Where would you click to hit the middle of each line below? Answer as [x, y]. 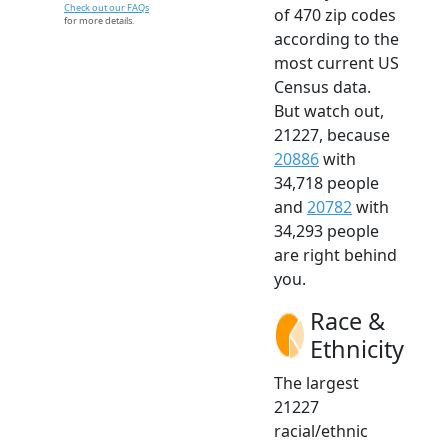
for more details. [99, 21]
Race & [347, 321]
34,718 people [326, 183]
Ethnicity [357, 349]
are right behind [335, 255]
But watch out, [329, 111]
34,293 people [326, 231]
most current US [336, 63]
